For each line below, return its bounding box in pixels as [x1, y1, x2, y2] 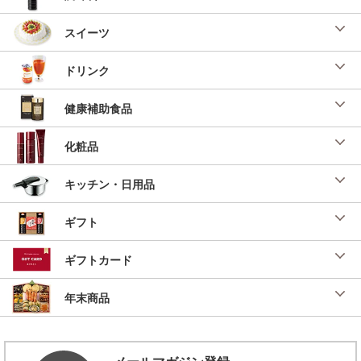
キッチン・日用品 [64, 176, 155, 193]
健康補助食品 [64, 100, 132, 117]
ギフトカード [64, 251, 132, 268]
